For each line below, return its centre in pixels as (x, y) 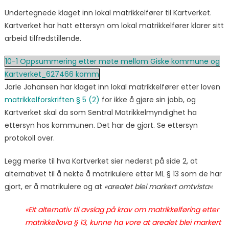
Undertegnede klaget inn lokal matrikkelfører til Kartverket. (108, 13)
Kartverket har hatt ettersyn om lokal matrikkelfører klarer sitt (114, 25)
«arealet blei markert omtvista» (158, 186)
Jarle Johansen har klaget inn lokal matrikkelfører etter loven (112, 87)
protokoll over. (29, 138)
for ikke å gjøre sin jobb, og (147, 99)
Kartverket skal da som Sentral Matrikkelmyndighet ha (100, 112)
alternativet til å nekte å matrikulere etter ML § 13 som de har (113, 174)
